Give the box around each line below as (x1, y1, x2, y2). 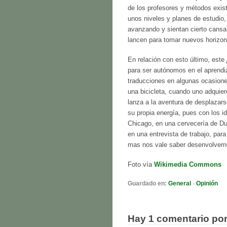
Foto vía (128, 161, 154, 168)
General (168, 180, 191, 187)
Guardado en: (128, 180, 167, 187)
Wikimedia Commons (154, 161, 221, 168)
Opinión (196, 180, 218, 187)
